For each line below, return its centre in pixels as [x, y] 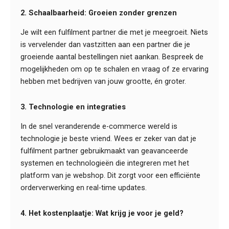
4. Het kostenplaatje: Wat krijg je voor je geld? [102, 213]
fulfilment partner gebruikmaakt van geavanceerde [104, 151]
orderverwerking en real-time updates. [84, 188]
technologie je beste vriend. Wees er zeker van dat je [108, 139]
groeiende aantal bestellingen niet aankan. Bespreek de [112, 57]
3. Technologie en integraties [73, 107]
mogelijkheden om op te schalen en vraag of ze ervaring [114, 69]
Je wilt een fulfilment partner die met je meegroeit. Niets [114, 32]
